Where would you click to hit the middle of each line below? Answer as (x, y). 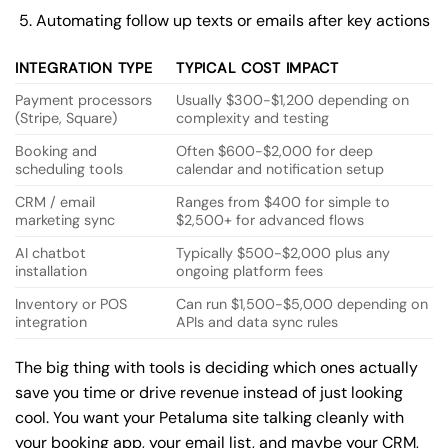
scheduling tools (69, 168)
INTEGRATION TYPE (84, 67)
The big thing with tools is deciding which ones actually (216, 367)
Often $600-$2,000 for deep (275, 150)
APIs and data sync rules (257, 321)
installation (51, 270)
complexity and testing (253, 117)
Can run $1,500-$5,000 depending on (302, 303)
